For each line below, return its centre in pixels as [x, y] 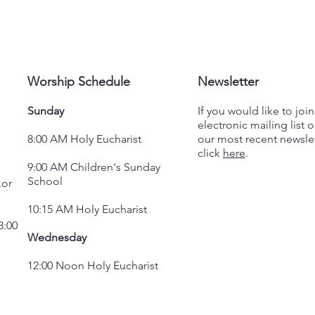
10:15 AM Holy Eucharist [87, 209]
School [45, 181]
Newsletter [228, 82]
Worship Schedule [79, 82]
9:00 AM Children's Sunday [94, 167]
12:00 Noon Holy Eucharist [93, 265]
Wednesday [57, 237]
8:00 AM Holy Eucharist [84, 139]
